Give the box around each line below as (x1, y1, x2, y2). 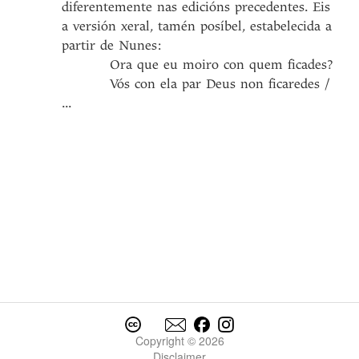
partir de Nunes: (62, 38, 163, 53)
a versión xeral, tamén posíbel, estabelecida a (62, 18, 333, 34)
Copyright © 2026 (135, 333, 224, 349)
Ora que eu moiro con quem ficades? (62, 57, 333, 72)
